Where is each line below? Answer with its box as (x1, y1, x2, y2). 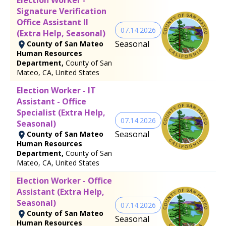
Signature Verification (17, 5, 106, 17)
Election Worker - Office (17, 175, 112, 186)
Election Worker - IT (17, 84, 96, 96)
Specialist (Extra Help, (17, 106, 105, 118)
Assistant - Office (17, 95, 86, 107)
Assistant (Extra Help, (17, 186, 104, 197)
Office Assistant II (17, 16, 88, 28)
